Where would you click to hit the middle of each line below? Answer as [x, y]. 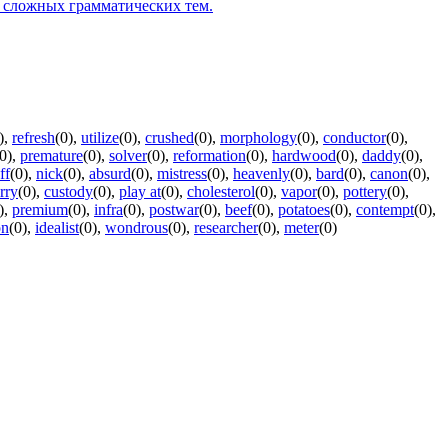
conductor [354, 138]
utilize [100, 138]
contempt [385, 210]
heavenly [261, 174]
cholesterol [221, 192]
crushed [169, 138]
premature [51, 156]
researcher [226, 228]
